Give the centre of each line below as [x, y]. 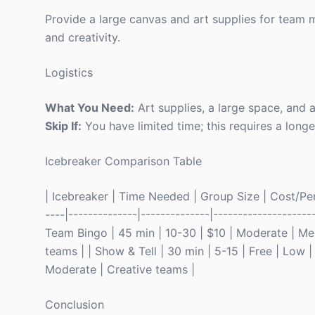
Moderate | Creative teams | [120, 269]
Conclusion [75, 304]
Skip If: [63, 126]
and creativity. [83, 37]
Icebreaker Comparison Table [123, 161]
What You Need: [90, 108]
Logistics [69, 72]
